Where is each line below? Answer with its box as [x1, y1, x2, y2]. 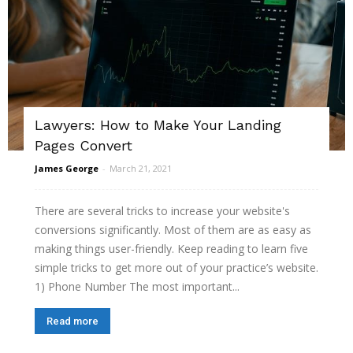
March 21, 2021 [110, 162, 172, 174]
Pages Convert [35, 136, 132, 154]
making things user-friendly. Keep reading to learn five [35, 240, 308, 256]
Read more [46, 314, 98, 327]
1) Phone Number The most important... [35, 278, 240, 294]
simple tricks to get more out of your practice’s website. [35, 259, 318, 275]
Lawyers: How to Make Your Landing [35, 116, 281, 133]
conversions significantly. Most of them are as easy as [35, 221, 311, 237]
